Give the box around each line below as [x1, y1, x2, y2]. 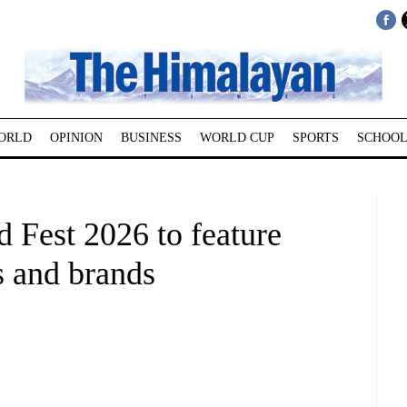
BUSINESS [120, 131, 182, 144]
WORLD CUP [199, 131, 274, 144]
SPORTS [292, 131, 339, 144]
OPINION [49, 131, 103, 144]
